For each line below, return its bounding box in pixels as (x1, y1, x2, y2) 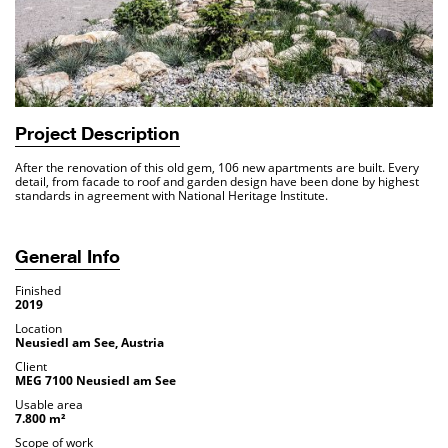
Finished (15, 282, 61, 300)
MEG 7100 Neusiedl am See (15, 372, 176, 390)
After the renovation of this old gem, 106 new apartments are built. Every (15, 159, 419, 177)
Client (15, 358, 47, 376)
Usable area (15, 396, 83, 414)
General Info (15, 250, 120, 269)
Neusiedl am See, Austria (15, 334, 164, 352)
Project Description (15, 127, 180, 146)
